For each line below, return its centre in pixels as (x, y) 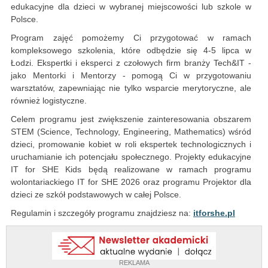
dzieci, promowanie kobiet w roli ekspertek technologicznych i (131, 144)
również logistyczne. (49, 101)
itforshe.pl (214, 213)
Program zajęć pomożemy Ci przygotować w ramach (131, 38)
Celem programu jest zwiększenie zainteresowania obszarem (131, 119)
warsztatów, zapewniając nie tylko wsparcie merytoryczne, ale (131, 88)
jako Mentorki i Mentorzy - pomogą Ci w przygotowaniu (131, 76)
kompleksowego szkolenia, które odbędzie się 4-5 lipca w (131, 51)
